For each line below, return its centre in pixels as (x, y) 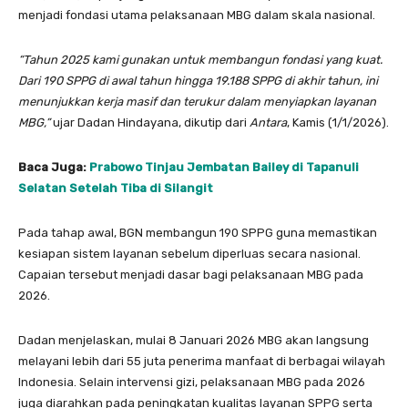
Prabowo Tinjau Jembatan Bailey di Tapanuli (224, 167)
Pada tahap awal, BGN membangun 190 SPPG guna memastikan (198, 232)
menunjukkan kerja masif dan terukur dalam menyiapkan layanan (197, 101)
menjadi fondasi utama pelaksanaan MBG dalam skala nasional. (197, 15)
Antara (267, 122)
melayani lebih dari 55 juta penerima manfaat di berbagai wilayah (202, 361)
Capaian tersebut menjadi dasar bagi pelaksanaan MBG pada (191, 274)
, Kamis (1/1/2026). (338, 122)
